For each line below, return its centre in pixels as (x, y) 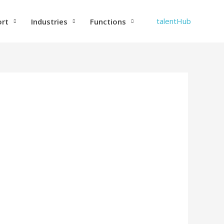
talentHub (174, 21)
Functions (108, 21)
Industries (49, 21)
